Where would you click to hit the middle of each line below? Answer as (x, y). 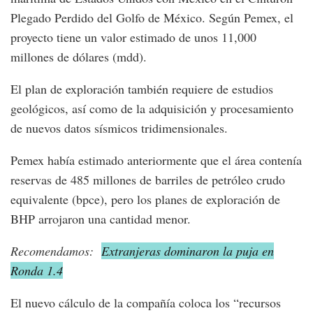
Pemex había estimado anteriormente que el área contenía (156, 160)
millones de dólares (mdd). (79, 56)
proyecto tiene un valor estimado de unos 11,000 (133, 37)
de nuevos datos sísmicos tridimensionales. (119, 128)
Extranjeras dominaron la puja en (188, 250)
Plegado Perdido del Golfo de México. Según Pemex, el (152, 17)
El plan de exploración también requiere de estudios (142, 88)
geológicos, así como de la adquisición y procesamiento (152, 108)
